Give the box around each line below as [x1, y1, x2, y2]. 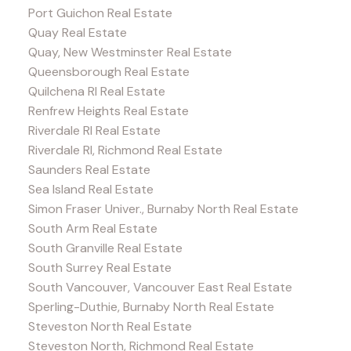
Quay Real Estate [27, 24, 127, 42]
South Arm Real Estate [27, 220, 157, 237]
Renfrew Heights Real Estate [27, 103, 189, 120]
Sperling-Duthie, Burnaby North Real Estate [27, 299, 274, 316]
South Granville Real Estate [27, 240, 183, 257]
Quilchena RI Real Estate [27, 83, 165, 100]
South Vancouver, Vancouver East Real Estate [27, 279, 292, 296]
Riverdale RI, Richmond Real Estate [27, 142, 223, 159]
